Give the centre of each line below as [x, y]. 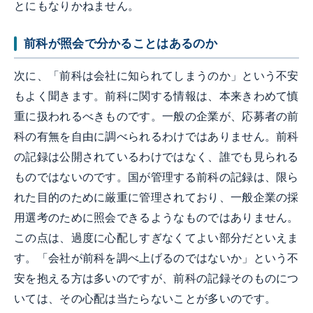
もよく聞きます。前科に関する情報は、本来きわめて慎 [156, 96]
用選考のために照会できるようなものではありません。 [156, 218]
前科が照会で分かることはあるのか [121, 43]
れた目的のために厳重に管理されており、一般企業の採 [156, 198]
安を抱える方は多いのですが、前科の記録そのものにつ [156, 279]
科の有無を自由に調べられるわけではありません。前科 [156, 137]
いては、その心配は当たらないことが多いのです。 [145, 299]
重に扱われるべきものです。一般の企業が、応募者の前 [156, 117]
